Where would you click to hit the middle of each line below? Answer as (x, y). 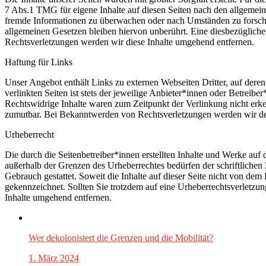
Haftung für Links (39, 62)
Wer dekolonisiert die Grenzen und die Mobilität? (121, 238)
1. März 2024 (54, 258)
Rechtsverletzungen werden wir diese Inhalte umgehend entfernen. (129, 42)
